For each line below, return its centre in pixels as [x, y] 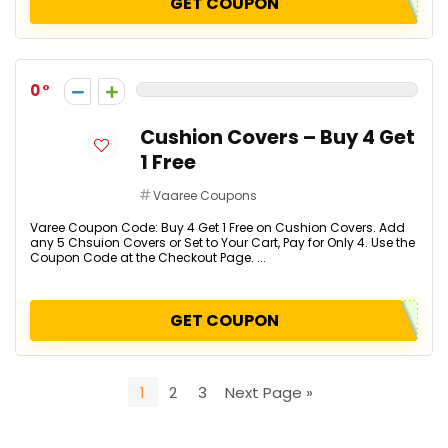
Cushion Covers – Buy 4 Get [277, 137]
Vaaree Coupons [205, 195]
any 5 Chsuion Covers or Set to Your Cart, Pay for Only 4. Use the [222, 242]
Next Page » [269, 392]
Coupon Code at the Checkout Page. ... [148, 257]
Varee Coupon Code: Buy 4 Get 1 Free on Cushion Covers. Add [217, 227]
